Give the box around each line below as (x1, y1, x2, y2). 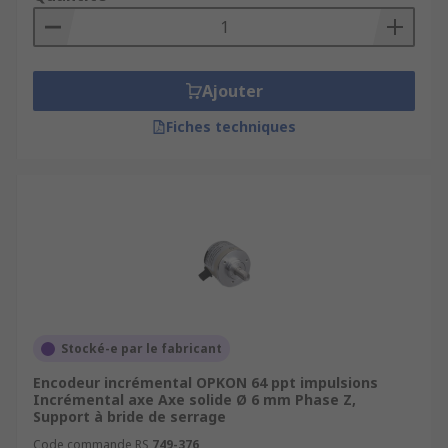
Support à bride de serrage (33, 407, 226, 426)
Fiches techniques (166, 117, 296, 136)
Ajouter (201, 80, 263, 102)
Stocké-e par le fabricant (61, 340, 222, 357)
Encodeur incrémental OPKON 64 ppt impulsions (33, 373, 378, 392)
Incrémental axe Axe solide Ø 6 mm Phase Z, (33, 390, 356, 409)
